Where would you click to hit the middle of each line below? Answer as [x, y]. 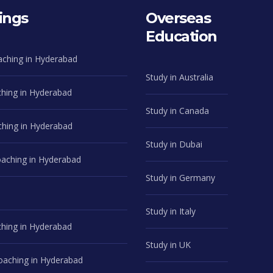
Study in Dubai [174, 144]
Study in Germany [180, 178]
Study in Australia [179, 77]
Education [181, 36]
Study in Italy [171, 211]
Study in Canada [177, 111]
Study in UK [168, 245]
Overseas [178, 18]
